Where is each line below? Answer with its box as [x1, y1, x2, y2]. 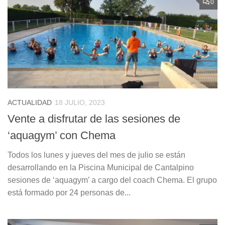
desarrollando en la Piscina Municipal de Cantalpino [8, 163, 194, 172]
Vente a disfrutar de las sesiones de [8, 113, 180, 126]
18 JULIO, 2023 [55, 98, 105, 106]
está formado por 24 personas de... [8, 188, 131, 197]
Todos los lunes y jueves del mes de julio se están [8, 151, 185, 160]
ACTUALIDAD [8, 98, 52, 106]
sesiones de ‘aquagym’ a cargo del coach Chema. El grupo [8, 176, 217, 185]
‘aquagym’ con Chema [8, 129, 116, 142]
